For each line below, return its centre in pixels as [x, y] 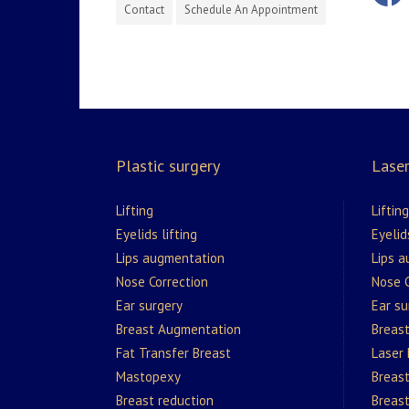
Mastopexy [148, 377]
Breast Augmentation [178, 330]
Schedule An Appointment [251, 10]
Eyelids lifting [157, 235]
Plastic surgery [168, 166]
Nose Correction [162, 282]
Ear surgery [149, 306]
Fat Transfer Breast [173, 353]
